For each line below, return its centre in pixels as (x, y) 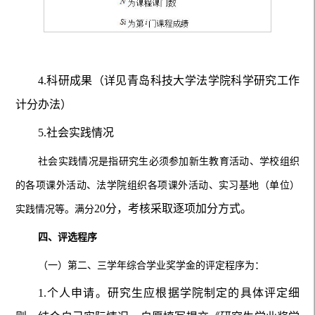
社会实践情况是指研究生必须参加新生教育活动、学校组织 (169, 161)
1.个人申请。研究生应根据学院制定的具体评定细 (169, 292)
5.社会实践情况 (76, 132)
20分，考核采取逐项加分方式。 (173, 208)
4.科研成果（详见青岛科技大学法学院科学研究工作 (169, 80)
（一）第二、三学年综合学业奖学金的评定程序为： (151, 265)
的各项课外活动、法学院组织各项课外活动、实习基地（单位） (157, 185)
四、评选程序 (67, 237)
